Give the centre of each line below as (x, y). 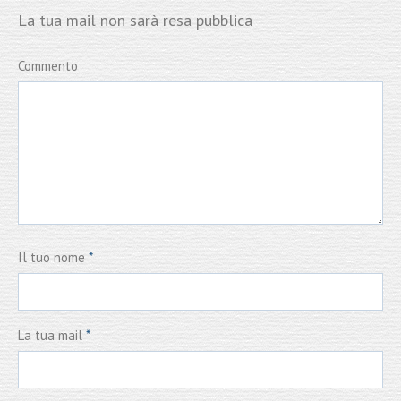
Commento (48, 65)
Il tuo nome (53, 257)
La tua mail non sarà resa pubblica (135, 20)
